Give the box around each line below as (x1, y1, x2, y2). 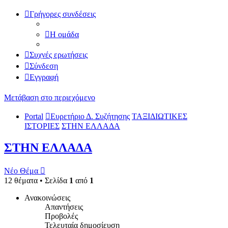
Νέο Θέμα (4, 166, 38, 176)
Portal (24, 112, 43, 121)
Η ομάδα (50, 30, 79, 39)
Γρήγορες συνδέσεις (30, 10, 96, 18)
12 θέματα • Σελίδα (4, 176, 69, 185)
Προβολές (45, 212, 78, 221)
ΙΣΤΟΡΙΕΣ (24, 122, 60, 131)
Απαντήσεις (45, 203, 83, 212)
